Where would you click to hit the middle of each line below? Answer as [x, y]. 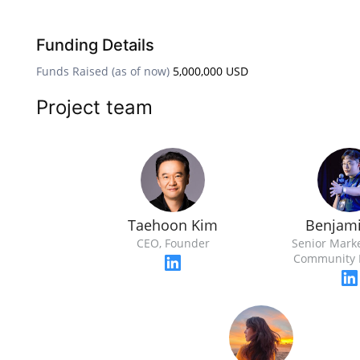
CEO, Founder [173, 243]
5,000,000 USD [211, 71]
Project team [94, 107]
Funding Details [95, 45]
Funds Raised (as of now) [103, 71]
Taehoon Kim [173, 225]
